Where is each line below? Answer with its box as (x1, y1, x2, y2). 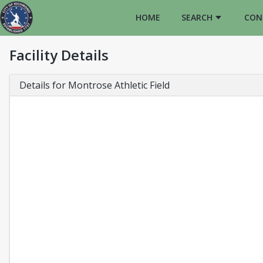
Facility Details (9, 45, 109, 65)
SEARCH (181, 12, 213, 23)
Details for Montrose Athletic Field (19, 79, 170, 92)
